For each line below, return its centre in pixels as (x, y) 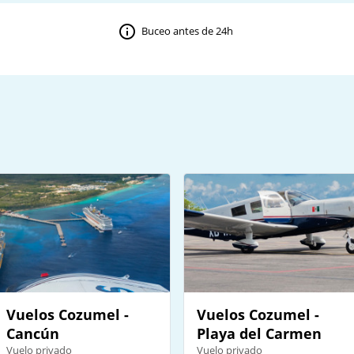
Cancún (32, 333)
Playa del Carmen (259, 333)
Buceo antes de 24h (188, 30)
